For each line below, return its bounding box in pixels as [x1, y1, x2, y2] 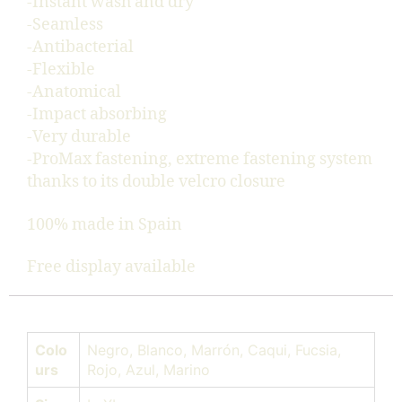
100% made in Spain [27, 214, 182, 235]
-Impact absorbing [27, 104, 167, 126]
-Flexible [27, 59, 95, 81]
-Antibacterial [27, 37, 134, 58]
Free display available [27, 257, 196, 278]
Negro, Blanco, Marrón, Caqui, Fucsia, [87, 341, 341, 360]
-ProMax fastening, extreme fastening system [27, 149, 372, 170]
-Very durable [27, 127, 131, 148]
